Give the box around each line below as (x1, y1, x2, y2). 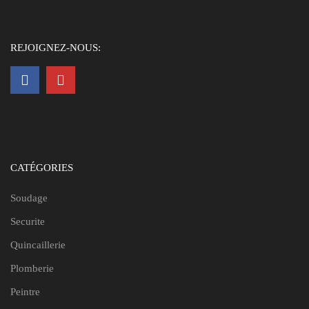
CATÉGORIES (10, 161, 73, 173)
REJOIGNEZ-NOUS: (10, 41, 101, 53)
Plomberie (10, 262, 54, 274)
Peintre (10, 286, 40, 297)
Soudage (10, 192, 48, 203)
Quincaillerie (10, 239, 66, 250)
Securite (10, 215, 45, 227)
